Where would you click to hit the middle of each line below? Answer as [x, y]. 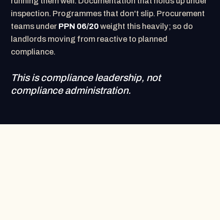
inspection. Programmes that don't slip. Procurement [108, 14]
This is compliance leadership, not [86, 78]
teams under [35, 26]
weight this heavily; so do [146, 26]
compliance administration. [71, 90]
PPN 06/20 [79, 26]
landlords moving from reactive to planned [89, 39]
